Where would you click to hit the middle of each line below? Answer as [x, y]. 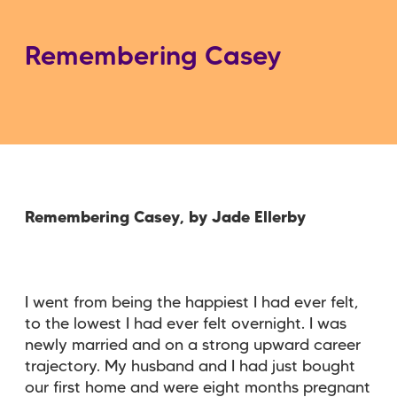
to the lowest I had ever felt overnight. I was [186, 324]
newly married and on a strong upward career [193, 345]
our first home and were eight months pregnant [198, 388]
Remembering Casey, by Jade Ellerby [165, 218]
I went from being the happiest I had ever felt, [191, 303]
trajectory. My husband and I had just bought [190, 366]
